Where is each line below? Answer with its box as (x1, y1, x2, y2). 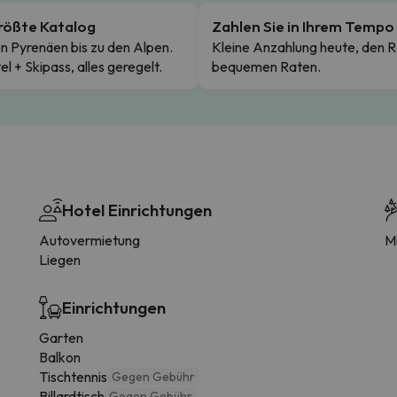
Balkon (39, 347, 81, 366)
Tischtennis (39, 367, 107, 385)
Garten (39, 328, 83, 346)
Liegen (39, 250, 81, 269)
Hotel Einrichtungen (62, 198, 212, 221)
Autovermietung (39, 230, 140, 249)
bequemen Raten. (212, 57, 321, 75)
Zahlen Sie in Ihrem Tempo (212, 16, 394, 35)
